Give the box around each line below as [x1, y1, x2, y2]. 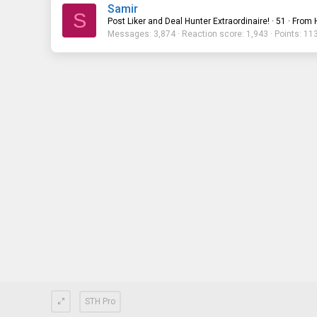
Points [275, 28, 299, 39]
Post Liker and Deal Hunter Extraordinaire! [108, 16, 270, 26]
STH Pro [85, 296, 115, 306]
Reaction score [182, 28, 242, 39]
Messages [108, 28, 149, 39]
